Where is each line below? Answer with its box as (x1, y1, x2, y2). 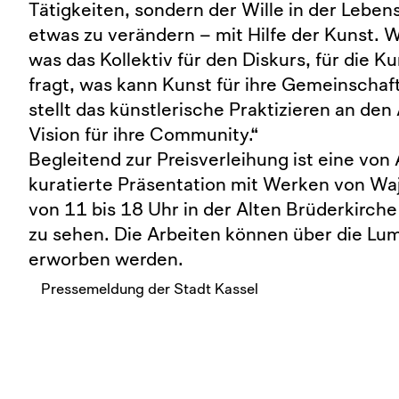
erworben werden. (28, 247, 183, 270)
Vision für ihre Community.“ (28, 122, 258, 145)
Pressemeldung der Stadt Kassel (41, 279, 258, 297)
